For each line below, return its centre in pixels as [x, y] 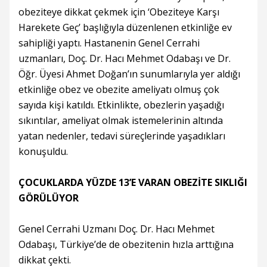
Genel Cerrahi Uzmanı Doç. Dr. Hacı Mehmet [117, 229]
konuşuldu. [43, 151]
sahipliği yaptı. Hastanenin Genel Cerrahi [109, 43]
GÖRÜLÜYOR [49, 198]
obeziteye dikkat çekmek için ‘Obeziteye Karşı [119, 12]
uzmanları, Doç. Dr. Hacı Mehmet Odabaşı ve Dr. [125, 58]
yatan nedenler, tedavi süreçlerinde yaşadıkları [122, 136]
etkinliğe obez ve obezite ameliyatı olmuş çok [119, 89]
